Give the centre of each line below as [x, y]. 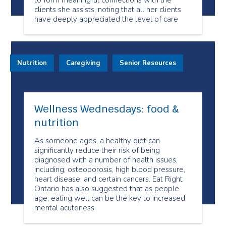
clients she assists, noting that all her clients [108, 10]
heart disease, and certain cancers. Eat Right [108, 179]
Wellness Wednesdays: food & [107, 109]
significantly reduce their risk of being [97, 150]
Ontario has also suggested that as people [107, 189]
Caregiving [83, 63]
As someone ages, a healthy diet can [97, 141]
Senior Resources [148, 63]
